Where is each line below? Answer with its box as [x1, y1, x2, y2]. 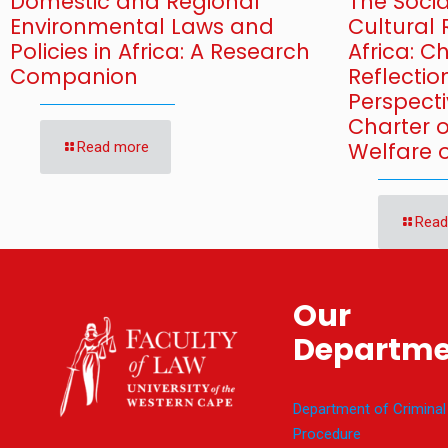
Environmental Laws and [10, 12, 274, 42]
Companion [10, 62, 138, 92]
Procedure [292, 425, 361, 443]
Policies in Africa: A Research [10, 37, 310, 67]
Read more [77, 138, 149, 157]
